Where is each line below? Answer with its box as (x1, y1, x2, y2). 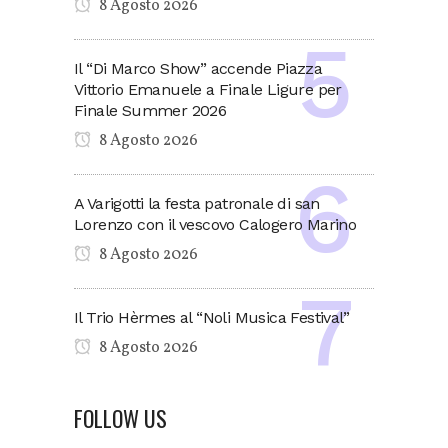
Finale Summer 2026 (74, 100, 227, 120)
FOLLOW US (74, 401, 167, 434)
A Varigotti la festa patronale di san (74, 193, 320, 213)
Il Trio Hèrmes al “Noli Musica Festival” (74, 307, 349, 327)
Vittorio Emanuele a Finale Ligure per (74, 79, 342, 99)
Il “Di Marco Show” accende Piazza (74, 58, 323, 78)
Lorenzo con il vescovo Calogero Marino (74, 214, 357, 234)
